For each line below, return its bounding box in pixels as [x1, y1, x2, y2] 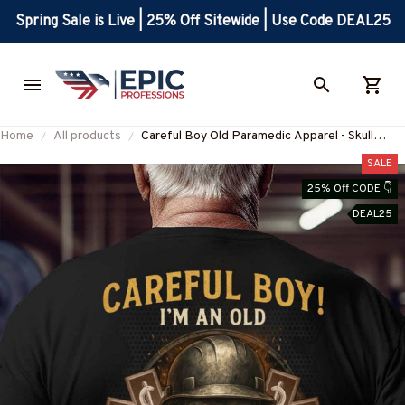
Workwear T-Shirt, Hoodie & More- [141, 148, 333, 165]
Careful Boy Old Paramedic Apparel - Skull [141, 128, 373, 145]
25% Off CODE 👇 [307, 182, 392, 197]
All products [53, 128, 121, 145]
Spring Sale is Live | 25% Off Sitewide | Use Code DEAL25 [14, 12, 391, 31]
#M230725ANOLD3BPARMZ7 [141, 168, 316, 184]
